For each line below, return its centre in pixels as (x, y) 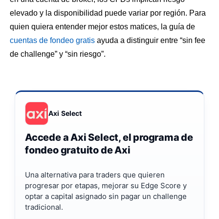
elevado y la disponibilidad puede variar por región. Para (108, 13)
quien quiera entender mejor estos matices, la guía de (102, 27)
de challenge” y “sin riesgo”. (58, 54)
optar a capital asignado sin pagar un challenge (106, 196)
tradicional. (44, 207)
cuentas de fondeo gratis (52, 41)
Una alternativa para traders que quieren (95, 175)
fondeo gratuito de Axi (78, 150)
